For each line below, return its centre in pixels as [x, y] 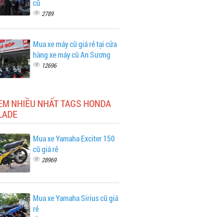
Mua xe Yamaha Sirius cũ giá [75, 198]
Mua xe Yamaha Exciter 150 [74, 138]
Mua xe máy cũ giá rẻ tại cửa [75, 44]
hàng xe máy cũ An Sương [71, 54]
